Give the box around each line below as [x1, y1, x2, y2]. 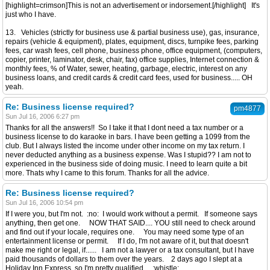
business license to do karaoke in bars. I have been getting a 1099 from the [5, 133, 250, 141]
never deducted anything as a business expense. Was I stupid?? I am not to [5, 151, 251, 159]
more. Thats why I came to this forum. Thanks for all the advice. [5, 169, 209, 177]
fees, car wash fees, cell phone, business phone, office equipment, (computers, [5, 46, 262, 55]
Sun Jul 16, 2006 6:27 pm [5, 113, 80, 120]
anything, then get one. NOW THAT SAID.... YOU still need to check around [5, 219, 256, 227]
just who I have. [5, 10, 56, 19]
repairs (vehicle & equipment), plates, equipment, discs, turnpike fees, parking [5, 37, 259, 46]
